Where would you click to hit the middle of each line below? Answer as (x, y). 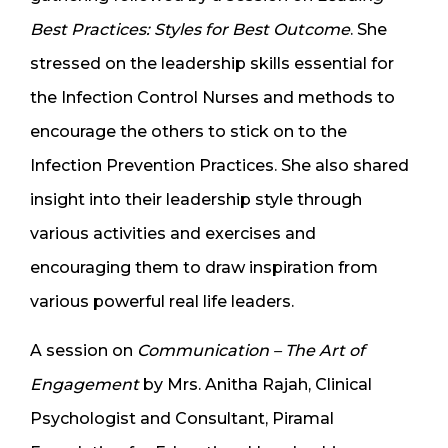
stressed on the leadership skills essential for (212, 64)
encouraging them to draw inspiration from (204, 268)
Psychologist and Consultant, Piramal (182, 419)
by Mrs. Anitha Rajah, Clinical (255, 385)
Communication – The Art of (251, 351)
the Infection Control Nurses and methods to (212, 98)
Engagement (84, 385)
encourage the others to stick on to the (188, 132)
